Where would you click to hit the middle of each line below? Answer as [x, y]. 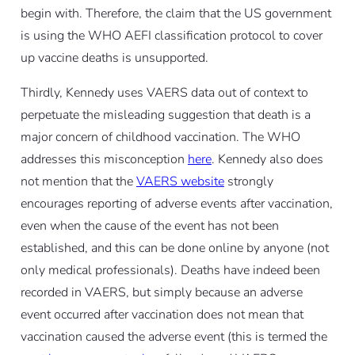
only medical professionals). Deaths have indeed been [170, 270]
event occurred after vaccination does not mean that [162, 314]
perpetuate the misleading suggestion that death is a [165, 115]
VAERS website [180, 181]
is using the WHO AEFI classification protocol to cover [171, 35]
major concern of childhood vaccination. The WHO [160, 137]
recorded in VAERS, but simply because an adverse [161, 292]
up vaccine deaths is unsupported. [114, 57]
